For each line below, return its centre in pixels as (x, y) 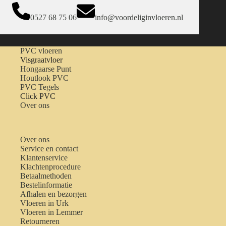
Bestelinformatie (46, 185)
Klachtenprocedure (50, 167)
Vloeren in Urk (44, 203)
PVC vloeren (41, 51)
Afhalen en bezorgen (53, 194)
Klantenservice (44, 158)
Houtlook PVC (44, 78)
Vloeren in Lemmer (51, 212)
